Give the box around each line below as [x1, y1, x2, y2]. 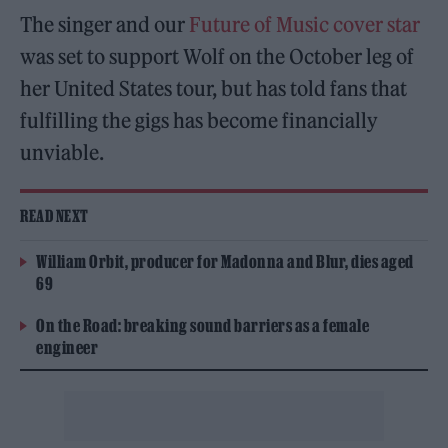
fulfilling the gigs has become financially [20, 107, 379, 133]
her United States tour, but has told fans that [20, 75, 408, 101]
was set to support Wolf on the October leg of [20, 43, 415, 69]
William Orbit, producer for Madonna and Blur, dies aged [36, 251, 414, 271]
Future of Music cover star [189, 11, 421, 37]
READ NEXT [20, 206, 89, 225]
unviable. [20, 139, 105, 165]
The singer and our [20, 11, 190, 37]
